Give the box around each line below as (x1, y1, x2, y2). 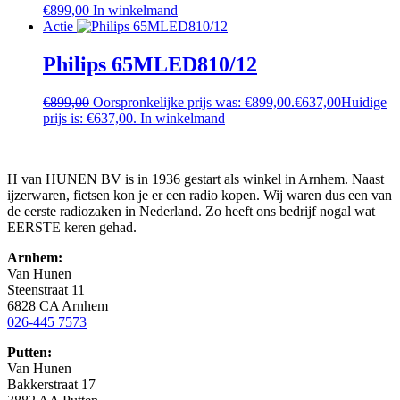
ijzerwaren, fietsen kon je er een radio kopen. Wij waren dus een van (7, 187, 392, 203)
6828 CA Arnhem (7, 297, 108, 313)
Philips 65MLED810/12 (43, 52, 257, 76)
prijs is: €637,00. (43, 110, 137, 126)
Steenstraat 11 (7, 281, 85, 297)
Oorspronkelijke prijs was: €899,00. (93, 94, 295, 110)
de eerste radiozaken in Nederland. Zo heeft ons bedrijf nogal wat (7, 203, 375, 219)
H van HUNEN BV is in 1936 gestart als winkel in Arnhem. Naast (7, 171, 384, 187)
